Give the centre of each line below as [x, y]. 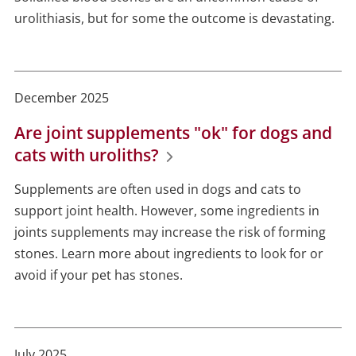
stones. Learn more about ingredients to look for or [168, 254]
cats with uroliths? [86, 155]
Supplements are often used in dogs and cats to [157, 190]
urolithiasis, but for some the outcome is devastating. [177, 19]
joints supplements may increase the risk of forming [170, 232]
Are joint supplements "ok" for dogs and [173, 133]
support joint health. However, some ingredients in [166, 211]
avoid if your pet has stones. [98, 275]
